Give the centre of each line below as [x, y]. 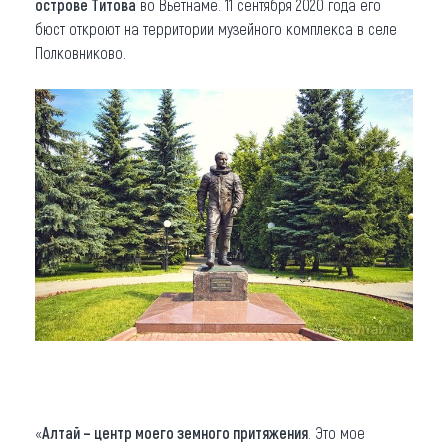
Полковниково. [80, 52]
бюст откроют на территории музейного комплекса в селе [216, 28]
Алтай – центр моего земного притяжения [175, 432]
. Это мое [336, 432]
